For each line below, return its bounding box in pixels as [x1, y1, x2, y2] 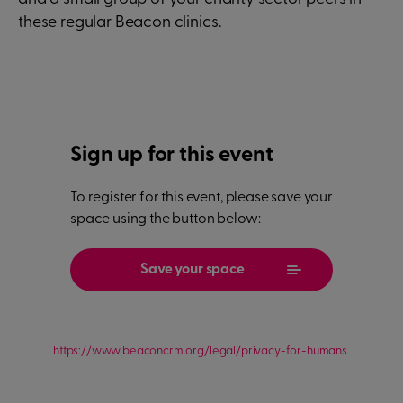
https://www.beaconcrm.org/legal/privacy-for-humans [53, 345, 347, 357]
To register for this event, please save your [70, 191, 333, 205]
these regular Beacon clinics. [18, 14, 221, 31]
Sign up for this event [70, 145, 273, 166]
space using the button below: [70, 212, 261, 227]
